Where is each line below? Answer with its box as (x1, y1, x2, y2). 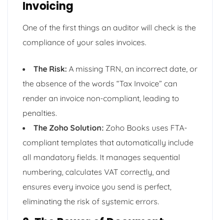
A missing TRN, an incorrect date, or (67, 63, 197, 74)
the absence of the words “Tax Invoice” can (23, 78, 177, 88)
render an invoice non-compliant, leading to (23, 93, 179, 103)
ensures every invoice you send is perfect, (23, 181, 171, 192)
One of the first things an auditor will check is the (23, 22, 196, 32)
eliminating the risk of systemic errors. (23, 196, 159, 206)
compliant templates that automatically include (23, 137, 193, 147)
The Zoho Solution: (33, 122, 104, 133)
